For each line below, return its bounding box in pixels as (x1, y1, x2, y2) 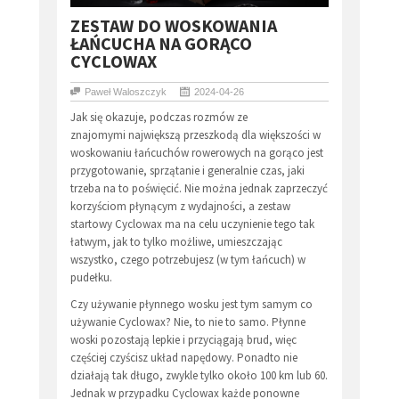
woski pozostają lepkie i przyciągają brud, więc (70, 332, 297, 348)
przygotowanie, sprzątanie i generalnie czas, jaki (70, 163, 305, 179)
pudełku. (70, 270, 115, 286)
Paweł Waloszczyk (85, 86, 167, 98)
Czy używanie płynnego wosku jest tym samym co (70, 297, 313, 313)
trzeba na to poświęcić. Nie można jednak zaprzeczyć (70, 181, 328, 197)
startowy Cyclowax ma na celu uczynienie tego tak (70, 216, 314, 232)
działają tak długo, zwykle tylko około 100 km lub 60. (70, 368, 328, 384)
